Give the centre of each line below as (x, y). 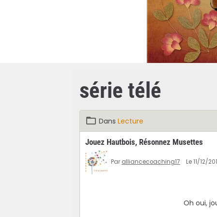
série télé (121, 90)
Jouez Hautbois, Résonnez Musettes (144, 142)
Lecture (130, 121)
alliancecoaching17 (151, 162)
